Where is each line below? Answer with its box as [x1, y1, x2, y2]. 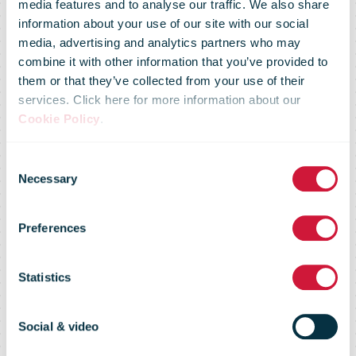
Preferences [18, 220, 87, 234]
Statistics [18, 269, 71, 284]
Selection [6, 174, 54, 188]
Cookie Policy [18, 112, 100, 126]
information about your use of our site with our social [18, 17, 308, 31]
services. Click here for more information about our [18, 93, 301, 107]
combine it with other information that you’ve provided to [18, 55, 328, 69]
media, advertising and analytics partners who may [18, 36, 301, 50]
